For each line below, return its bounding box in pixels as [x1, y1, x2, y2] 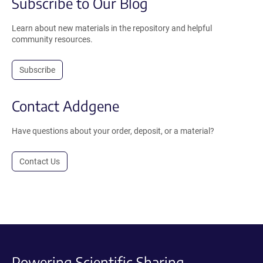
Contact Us [19, 157, 60, 166]
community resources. [12, 35, 93, 44]
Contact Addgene [12, 97, 119, 114]
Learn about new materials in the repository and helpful [12, 23, 212, 33]
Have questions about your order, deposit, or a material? [12, 126, 214, 136]
